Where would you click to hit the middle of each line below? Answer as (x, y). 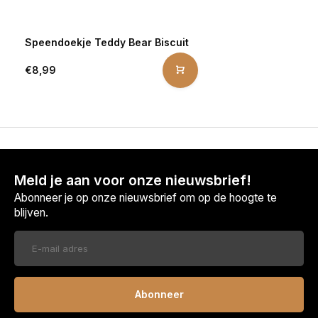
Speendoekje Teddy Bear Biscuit (107, 42)
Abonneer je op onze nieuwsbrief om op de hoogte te (146, 197)
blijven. (31, 212)
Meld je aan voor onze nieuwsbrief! (133, 180)
